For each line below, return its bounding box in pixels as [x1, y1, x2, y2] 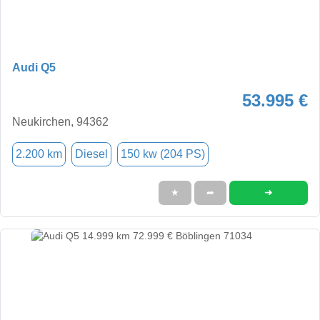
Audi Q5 [12, 61, 56, 74]
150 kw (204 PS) [121, 147, 205, 160]
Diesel [75, 147, 108, 160]
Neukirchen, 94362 [12, 115, 109, 128]
